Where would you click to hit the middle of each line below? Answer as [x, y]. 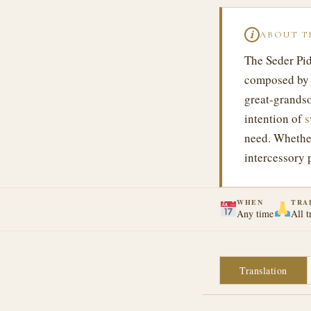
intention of [275, 118]
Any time [255, 213]
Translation [263, 270]
